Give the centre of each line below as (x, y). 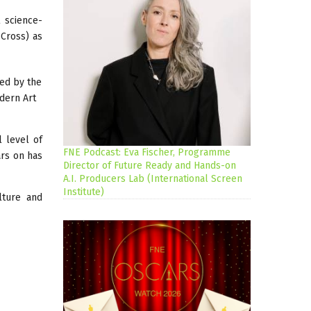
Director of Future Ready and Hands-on (150, 166)
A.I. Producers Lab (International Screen (153, 179)
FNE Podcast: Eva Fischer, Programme (147, 153)
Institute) (84, 192)
